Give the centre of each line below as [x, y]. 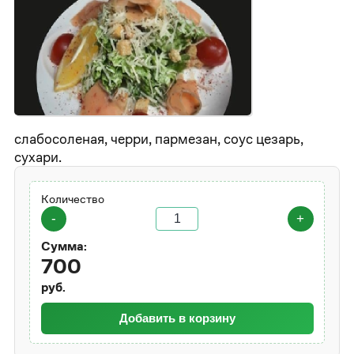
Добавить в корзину [177, 318]
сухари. [38, 157]
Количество [72, 198]
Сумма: [64, 247]
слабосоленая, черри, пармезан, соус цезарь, [159, 139]
